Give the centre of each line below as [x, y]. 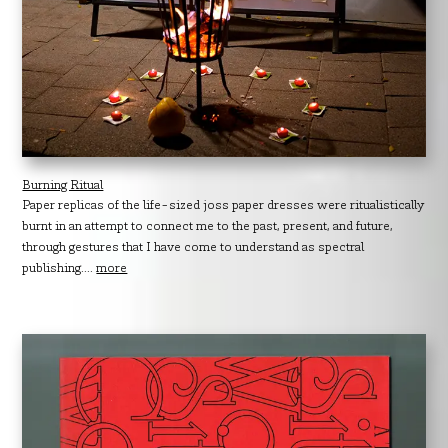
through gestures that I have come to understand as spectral [193, 248]
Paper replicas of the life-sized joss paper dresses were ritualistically [224, 206]
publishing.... [59, 269]
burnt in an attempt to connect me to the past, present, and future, [208, 227]
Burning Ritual [63, 186]
